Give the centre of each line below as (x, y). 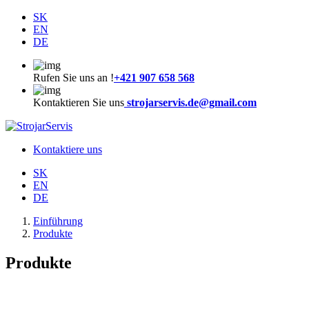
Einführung (58, 221)
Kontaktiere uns (68, 149)
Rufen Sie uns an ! (73, 78)
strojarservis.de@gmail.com (190, 102)
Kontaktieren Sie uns (79, 102)
